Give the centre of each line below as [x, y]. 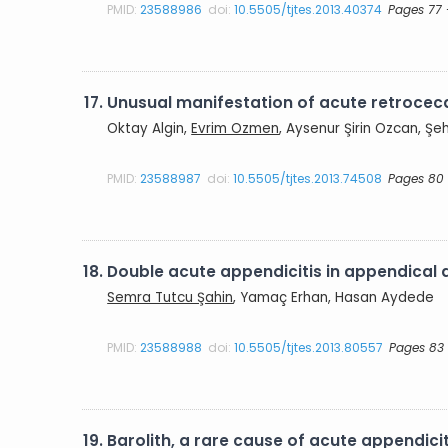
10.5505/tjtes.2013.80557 [309, 347]
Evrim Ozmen [235, 128]
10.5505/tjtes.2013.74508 [308, 178]
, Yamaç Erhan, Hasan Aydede [334, 297]
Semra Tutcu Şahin [170, 297]
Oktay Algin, [149, 128]
